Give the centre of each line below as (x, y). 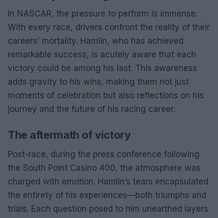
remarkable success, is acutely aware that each (102, 54)
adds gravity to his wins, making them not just (98, 82)
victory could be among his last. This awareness (102, 68)
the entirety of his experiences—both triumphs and (107, 195)
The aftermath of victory (69, 135)
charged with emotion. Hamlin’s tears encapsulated (108, 181)
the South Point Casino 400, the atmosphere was (104, 168)
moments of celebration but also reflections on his (106, 95)
